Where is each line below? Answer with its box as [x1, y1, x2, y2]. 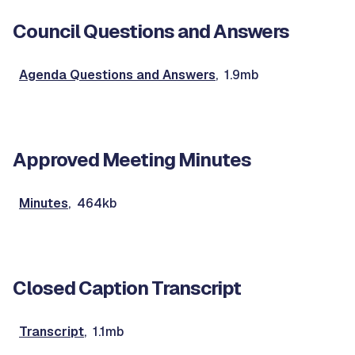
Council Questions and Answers [13, 19, 289, 44]
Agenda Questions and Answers [19, 67, 216, 83]
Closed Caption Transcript [13, 276, 241, 300]
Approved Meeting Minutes [13, 147, 251, 172]
